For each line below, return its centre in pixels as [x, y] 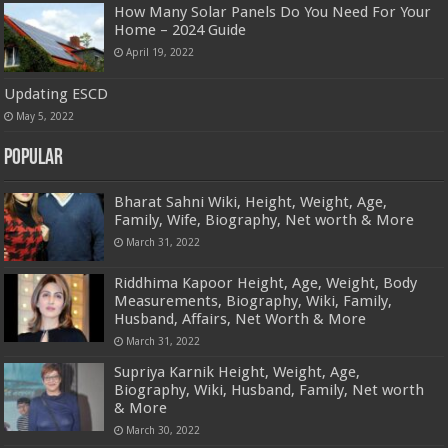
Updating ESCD [56, 93]
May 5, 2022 [45, 115]
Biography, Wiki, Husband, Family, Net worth [269, 389]
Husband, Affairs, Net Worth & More [240, 318]
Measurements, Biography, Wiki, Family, [253, 300]
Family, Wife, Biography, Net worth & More [264, 219]
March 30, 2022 [163, 429]
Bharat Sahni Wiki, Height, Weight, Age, [251, 201]
